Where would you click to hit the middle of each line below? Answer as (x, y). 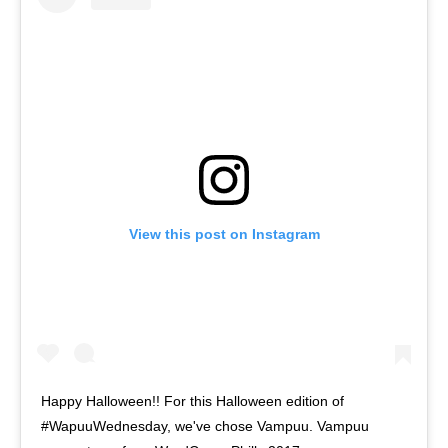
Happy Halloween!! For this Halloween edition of (192, 401)
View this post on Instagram (224, 234)
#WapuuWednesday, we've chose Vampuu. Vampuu (205, 426)
